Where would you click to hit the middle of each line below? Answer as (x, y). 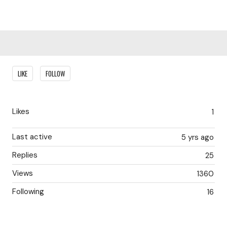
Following (28, 192)
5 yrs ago (198, 137)
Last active (32, 137)
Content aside (40, 66)
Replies (25, 155)
